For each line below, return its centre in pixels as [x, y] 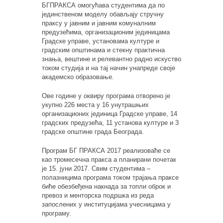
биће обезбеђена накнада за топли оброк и [106, 186]
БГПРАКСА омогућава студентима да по [103, 5]
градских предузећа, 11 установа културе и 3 [110, 122]
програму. [56, 213]
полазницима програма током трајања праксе [110, 177]
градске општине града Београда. [93, 131]
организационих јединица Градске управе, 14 [110, 113]
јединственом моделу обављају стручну [103, 14]
